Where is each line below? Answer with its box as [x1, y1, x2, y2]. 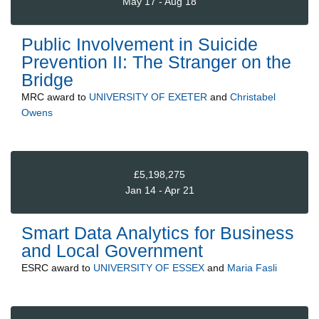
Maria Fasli [227, 262, 277, 274]
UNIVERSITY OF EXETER [89, 91, 207, 103]
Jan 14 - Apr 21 [125, 184, 194, 196]
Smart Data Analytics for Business [21, 223, 294, 244]
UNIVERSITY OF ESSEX [93, 262, 204, 274]
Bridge [21, 70, 73, 90]
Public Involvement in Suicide [21, 34, 258, 55]
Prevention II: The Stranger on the [21, 52, 291, 73]
